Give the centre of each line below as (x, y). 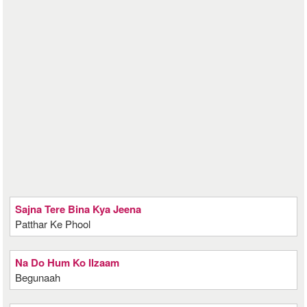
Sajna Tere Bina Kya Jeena (78, 209)
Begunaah (38, 277)
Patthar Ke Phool (53, 224)
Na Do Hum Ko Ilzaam (67, 262)
